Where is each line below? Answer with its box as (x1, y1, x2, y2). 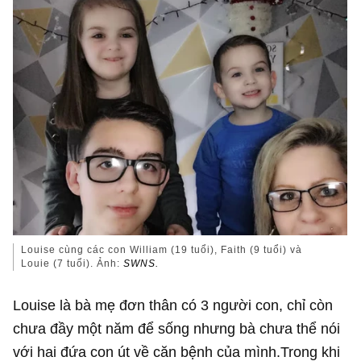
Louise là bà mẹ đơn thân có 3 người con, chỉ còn (13, 297, 334, 314)
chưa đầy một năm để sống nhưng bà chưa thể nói (13, 320, 341, 338)
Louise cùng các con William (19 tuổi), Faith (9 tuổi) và (21, 243, 303, 255)
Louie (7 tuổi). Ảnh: (21, 257, 124, 269)
